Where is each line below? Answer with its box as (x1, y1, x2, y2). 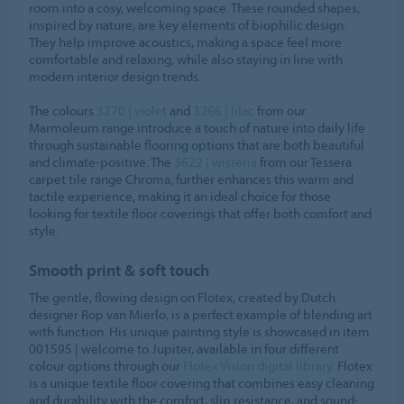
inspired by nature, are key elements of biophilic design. (29, 15, 347, 33)
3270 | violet (96, 101, 168, 119)
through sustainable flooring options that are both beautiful (29, 135, 365, 153)
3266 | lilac (193, 101, 255, 119)
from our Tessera (257, 152, 353, 170)
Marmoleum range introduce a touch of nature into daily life (29, 118, 366, 136)
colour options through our (29, 356, 184, 374)
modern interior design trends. (29, 67, 202, 85)
